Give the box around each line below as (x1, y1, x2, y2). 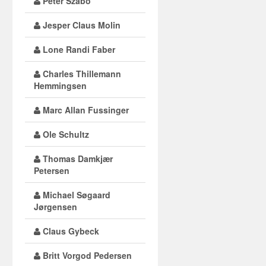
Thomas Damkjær (40, 153, 113, 164)
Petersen (33, 164, 69, 176)
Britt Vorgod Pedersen (40, 249, 132, 261)
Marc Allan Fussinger (40, 104, 129, 116)
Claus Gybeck (40, 225, 99, 237)
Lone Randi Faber (40, 43, 115, 55)
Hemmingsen (33, 80, 87, 91)
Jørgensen (33, 201, 77, 213)
